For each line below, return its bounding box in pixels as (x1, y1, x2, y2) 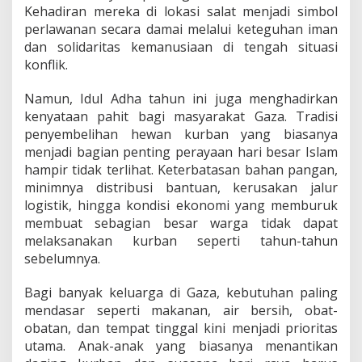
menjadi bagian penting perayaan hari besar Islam (24, 143, 338, 162)
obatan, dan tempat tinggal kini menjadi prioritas (24, 319, 338, 338)
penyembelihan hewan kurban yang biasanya (24, 125, 338, 144)
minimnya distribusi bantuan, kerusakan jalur (24, 179, 338, 197)
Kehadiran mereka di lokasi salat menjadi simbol (24, 2, 338, 21)
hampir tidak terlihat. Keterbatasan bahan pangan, (24, 161, 338, 179)
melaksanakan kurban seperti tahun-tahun (24, 232, 338, 250)
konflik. (24, 56, 68, 74)
